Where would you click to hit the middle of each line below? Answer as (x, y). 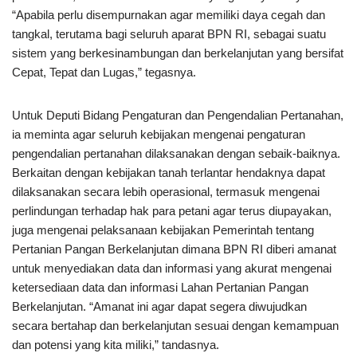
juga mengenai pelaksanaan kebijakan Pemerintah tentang (163, 230)
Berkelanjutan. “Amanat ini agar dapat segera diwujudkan (159, 306)
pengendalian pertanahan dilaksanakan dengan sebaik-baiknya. (176, 153)
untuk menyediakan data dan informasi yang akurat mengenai (172, 268)
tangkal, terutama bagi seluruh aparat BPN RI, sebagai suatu (169, 34)
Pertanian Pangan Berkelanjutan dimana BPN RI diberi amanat (174, 249)
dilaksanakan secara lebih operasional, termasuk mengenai (166, 192)
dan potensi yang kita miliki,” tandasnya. (116, 345)
